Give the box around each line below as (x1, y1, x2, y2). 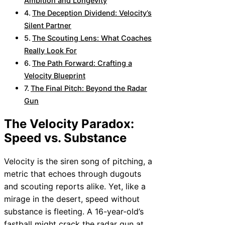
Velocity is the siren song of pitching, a (4, 156, 152, 167)
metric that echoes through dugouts (4, 169, 141, 179)
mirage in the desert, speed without (4, 194, 140, 204)
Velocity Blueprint (24, 71, 85, 80)
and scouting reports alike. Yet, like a (4, 181, 146, 192)
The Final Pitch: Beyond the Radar (30, 84, 147, 93)
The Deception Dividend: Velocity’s (32, 9, 152, 18)
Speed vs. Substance (4, 131, 127, 146)
